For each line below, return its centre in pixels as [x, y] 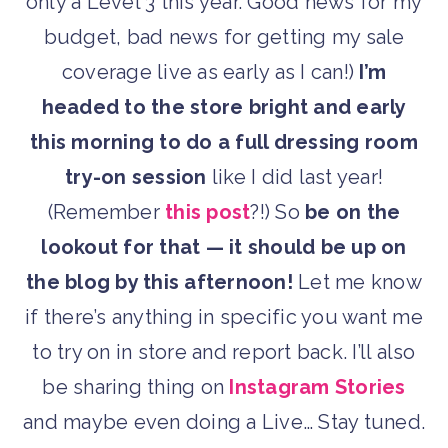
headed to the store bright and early [224, 106]
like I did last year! [294, 176]
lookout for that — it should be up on [224, 246]
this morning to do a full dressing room [224, 141]
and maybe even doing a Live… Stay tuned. [224, 421]
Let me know [357, 281]
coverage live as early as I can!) [210, 71]
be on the [353, 211]
